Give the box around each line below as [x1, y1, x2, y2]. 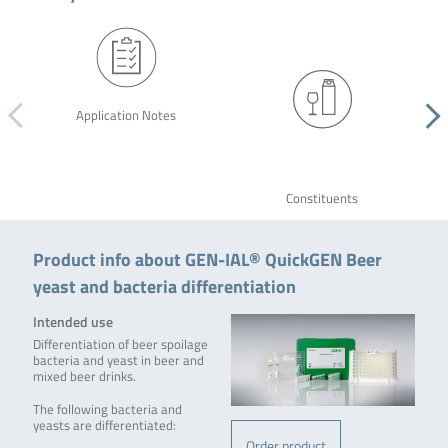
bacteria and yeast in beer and [32, 351, 204, 371]
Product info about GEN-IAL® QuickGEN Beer [32, 245, 382, 274]
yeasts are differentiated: [32, 416, 176, 436]
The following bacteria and [32, 400, 182, 420]
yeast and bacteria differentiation [32, 272, 296, 301]
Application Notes [75, 105, 176, 125]
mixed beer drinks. [32, 367, 136, 387]
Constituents [285, 189, 358, 209]
